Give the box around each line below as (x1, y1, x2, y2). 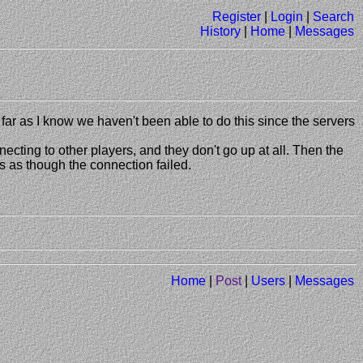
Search (313, 10, 354, 23)
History (200, 24, 241, 38)
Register (212, 10, 261, 23)
